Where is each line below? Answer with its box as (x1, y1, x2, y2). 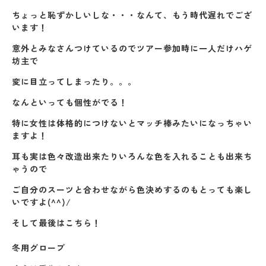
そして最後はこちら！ (12, 217, 101, 229)
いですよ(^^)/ (12, 196, 71, 208)
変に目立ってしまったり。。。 (12, 75, 137, 87)
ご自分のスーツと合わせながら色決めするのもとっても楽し (12, 183, 252, 195)
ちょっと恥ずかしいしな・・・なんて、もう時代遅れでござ (12, 9, 252, 21)
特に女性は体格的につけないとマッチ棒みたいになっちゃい (12, 117, 252, 129)
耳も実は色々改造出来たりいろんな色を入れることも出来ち (12, 150, 252, 162)
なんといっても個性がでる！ (12, 96, 128, 108)
